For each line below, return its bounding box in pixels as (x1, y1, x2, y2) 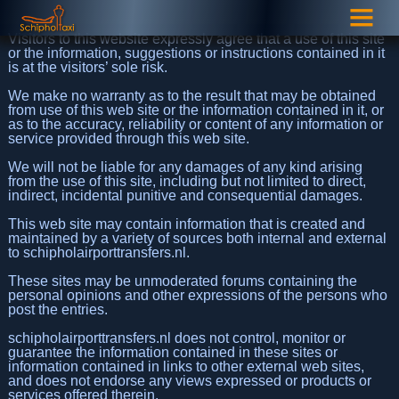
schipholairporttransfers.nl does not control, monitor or (7, 330, 346, 346)
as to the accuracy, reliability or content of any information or (7, 116, 383, 132)
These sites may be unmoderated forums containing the (7, 273, 357, 289)
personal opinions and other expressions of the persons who (7, 287, 387, 303)
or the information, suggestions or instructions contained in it (7, 45, 385, 61)
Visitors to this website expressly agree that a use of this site (7, 30, 385, 46)
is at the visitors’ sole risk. (7, 59, 167, 75)
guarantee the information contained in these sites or (7, 344, 338, 360)
